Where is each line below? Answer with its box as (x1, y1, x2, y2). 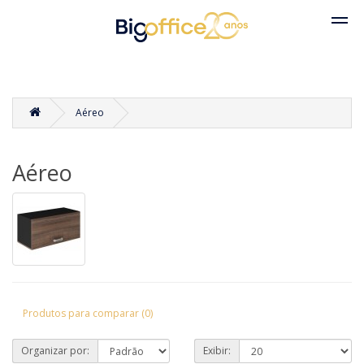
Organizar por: (21, 344, 89, 357)
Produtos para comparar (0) (23, 305, 153, 320)
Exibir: (203, 344, 231, 357)
